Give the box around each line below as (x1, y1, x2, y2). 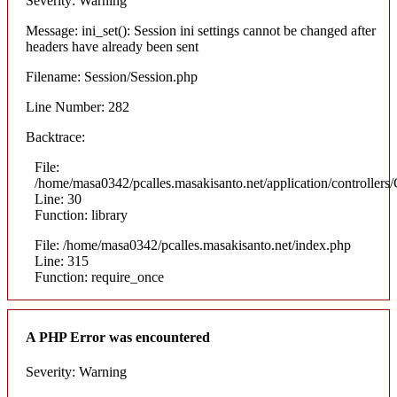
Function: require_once (35, 269, 164, 285)
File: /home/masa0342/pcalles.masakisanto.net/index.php (35, 237, 351, 253)
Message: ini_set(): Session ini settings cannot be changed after (26, 23, 376, 39)
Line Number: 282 (26, 99, 129, 115)
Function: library (35, 207, 128, 223)
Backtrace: (26, 129, 85, 145)
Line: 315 (35, 253, 89, 269)
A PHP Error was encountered (26, 329, 210, 345)
